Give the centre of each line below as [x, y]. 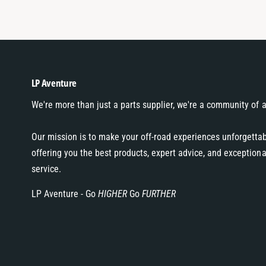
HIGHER [113, 194]
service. [46, 169]
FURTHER [158, 194]
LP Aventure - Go [64, 194]
